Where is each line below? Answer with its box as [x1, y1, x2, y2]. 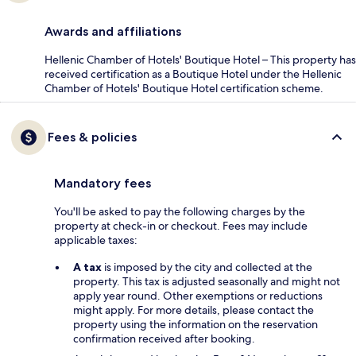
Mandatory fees [54, 176, 151, 192]
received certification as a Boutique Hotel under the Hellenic [44, 67, 342, 82]
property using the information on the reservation [73, 317, 318, 332]
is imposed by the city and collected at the [102, 260, 312, 275]
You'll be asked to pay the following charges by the [54, 204, 305, 219]
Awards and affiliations [44, 24, 181, 40]
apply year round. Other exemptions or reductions [73, 288, 323, 304]
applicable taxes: [54, 233, 137, 248]
